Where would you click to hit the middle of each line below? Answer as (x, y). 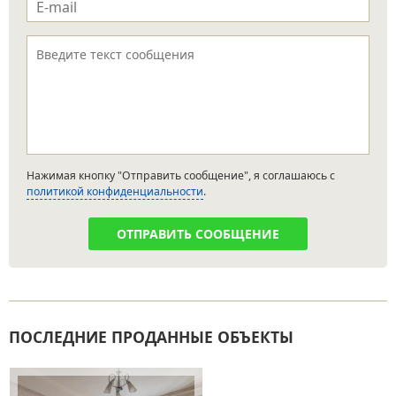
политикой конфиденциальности (115, 192)
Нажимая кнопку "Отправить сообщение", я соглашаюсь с (181, 176)
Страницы (51, 367)
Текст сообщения (80, 45)
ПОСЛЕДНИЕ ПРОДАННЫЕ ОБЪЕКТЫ (151, 337)
